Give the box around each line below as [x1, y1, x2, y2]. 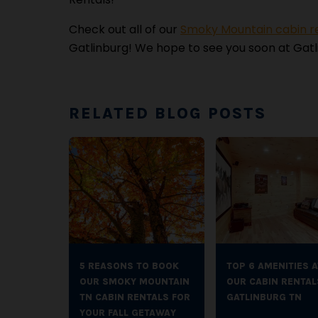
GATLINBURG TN [226, 292, 302, 302]
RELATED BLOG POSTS [69, 104, 266, 123]
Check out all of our [69, 21, 180, 38]
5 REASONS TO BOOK [79, 261, 179, 271]
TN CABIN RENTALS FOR [79, 292, 190, 302]
